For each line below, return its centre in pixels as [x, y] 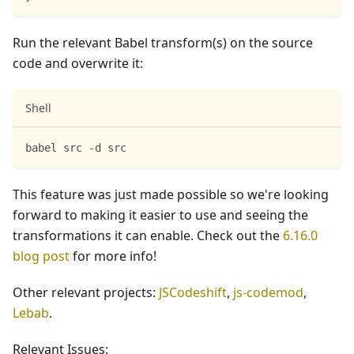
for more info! [113, 256]
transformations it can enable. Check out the [148, 235]
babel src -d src [76, 147]
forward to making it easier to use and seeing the [160, 215]
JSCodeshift [193, 292]
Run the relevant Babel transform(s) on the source [163, 42]
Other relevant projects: [86, 292]
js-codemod [268, 292]
